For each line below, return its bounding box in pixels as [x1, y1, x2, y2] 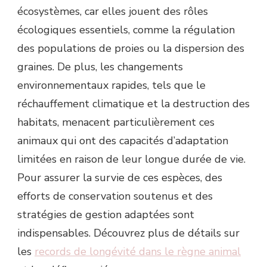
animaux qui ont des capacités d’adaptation [17, 133, 228, 148]
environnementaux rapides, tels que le [17, 77, 206, 92]
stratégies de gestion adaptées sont [17, 207, 194, 222]
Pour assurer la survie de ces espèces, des [17, 170, 222, 185]
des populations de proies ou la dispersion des [17, 41, 244, 55]
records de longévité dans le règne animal [35, 244, 241, 259]
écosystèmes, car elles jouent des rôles [17, 4, 208, 18]
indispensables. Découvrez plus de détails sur [17, 225, 240, 240]
